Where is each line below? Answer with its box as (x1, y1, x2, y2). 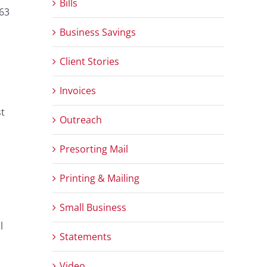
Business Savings (60, 25, 136, 39)
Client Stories (60, 54, 119, 68)
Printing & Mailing (60, 171, 139, 185)
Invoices (60, 83, 96, 97)
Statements (60, 229, 111, 243)
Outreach (60, 113, 102, 126)
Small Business (60, 200, 126, 214)
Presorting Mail (60, 142, 128, 156)
